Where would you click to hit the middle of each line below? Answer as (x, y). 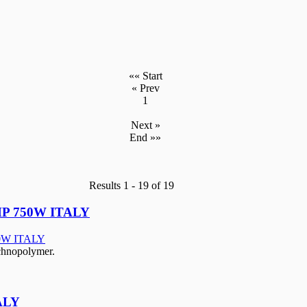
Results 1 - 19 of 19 (132, 186)
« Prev (145, 88)
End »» (145, 138)
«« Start (145, 76)
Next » (145, 125)
